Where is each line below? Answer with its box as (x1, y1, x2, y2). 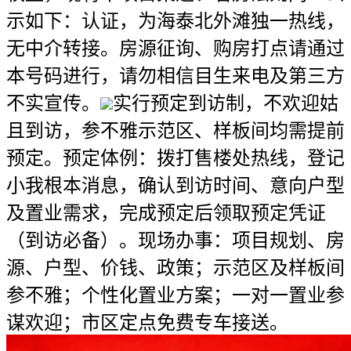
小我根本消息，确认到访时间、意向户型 (6, 175, 345, 196)
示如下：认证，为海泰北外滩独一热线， (6, 11, 345, 31)
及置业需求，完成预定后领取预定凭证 (6, 203, 326, 223)
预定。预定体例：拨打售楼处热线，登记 (6, 148, 345, 168)
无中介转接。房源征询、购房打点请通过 (6, 38, 345, 59)
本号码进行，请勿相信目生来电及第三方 (6, 66, 345, 86)
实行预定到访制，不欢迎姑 (113, 93, 338, 114)
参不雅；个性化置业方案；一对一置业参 (6, 285, 345, 306)
